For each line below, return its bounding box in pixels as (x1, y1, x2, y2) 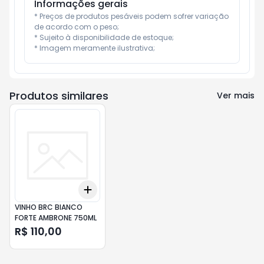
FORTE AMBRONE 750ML (15, 213, 97, 223)
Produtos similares (9, 88, 108, 103)
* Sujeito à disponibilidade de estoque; (34, 32, 174, 42)
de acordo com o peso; (34, 22, 119, 32)
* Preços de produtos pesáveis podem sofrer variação (34, 11, 229, 21)
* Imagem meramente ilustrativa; (34, 43, 155, 53)
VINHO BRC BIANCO (15, 202, 82, 212)
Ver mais (217, 90, 255, 101)
